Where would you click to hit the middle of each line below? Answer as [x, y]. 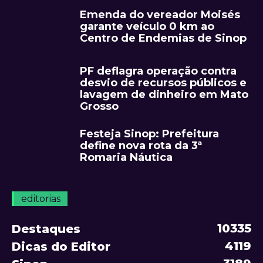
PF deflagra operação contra [158, 71]
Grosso [99, 107]
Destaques [46, 229]
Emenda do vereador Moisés [160, 15]
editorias [41, 199]
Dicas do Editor [61, 247]
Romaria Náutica [126, 158]
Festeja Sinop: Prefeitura [149, 134]
